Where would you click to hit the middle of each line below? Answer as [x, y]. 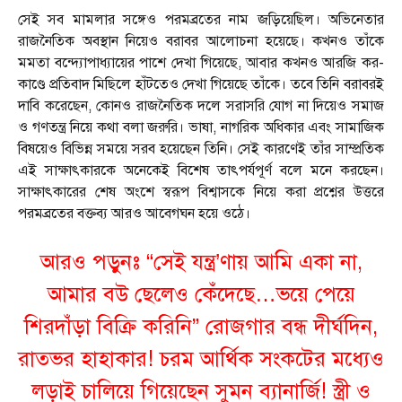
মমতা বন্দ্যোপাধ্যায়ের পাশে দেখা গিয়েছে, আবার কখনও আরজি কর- [201, 63]
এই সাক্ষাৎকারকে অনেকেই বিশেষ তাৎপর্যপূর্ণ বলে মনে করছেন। [201, 171]
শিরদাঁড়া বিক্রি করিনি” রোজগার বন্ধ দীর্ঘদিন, [201, 327]
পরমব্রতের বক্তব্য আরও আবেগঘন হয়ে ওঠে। [134, 214]
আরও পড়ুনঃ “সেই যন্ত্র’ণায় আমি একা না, [201, 262]
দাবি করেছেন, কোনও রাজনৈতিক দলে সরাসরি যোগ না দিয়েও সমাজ [201, 106]
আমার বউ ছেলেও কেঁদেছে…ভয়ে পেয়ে [201, 295]
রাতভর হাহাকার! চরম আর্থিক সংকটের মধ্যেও [201, 359]
